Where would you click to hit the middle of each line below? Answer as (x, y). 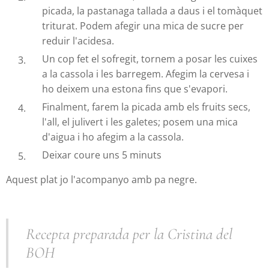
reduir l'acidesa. (78, 41)
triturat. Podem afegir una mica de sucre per (143, 26)
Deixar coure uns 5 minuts (102, 155)
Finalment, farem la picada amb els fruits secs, (146, 107)
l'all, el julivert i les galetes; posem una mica (140, 122)
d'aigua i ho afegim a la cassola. (113, 137)
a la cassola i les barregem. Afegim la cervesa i (146, 74)
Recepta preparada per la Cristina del (129, 234)
